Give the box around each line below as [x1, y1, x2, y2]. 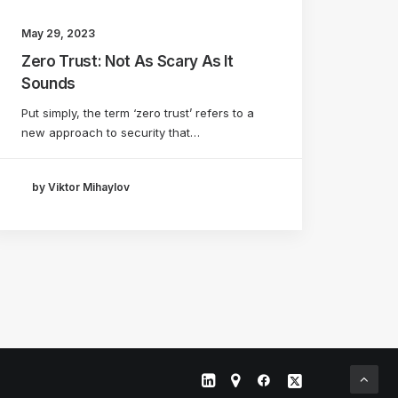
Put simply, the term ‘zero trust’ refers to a [21, 105, 254, 120]
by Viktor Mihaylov [32, 180, 130, 195]
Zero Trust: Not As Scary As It [21, 52, 234, 70]
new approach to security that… [21, 124, 200, 139]
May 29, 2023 [21, 26, 95, 40]
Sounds [21, 74, 76, 92]
